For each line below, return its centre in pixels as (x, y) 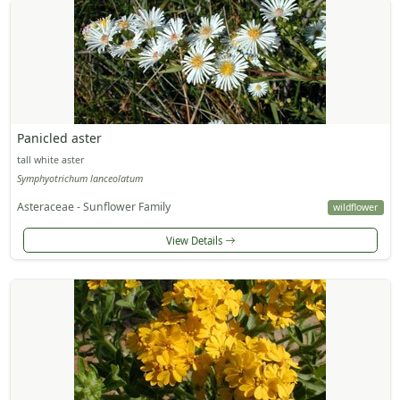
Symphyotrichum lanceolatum (79, 179)
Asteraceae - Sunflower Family (93, 207)
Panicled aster (59, 137)
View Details (195, 240)
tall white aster (50, 159)
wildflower (356, 208)
